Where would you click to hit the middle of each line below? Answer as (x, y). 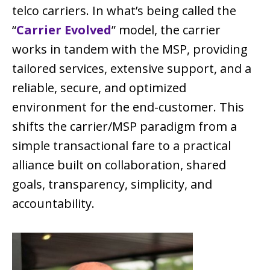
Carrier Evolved (64, 30)
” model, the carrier (166, 30)
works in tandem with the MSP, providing (130, 49)
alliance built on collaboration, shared (119, 165)
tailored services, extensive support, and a (132, 68)
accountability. (53, 203)
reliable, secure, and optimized (99, 87)
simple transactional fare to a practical (121, 145)
